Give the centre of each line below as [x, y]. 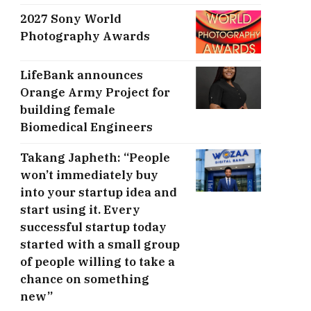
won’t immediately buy [89, 175]
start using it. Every [80, 209]
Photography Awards [85, 36]
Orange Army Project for [95, 92]
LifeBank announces [82, 75]
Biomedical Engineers [86, 127]
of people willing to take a [98, 261]
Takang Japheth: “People [95, 157]
